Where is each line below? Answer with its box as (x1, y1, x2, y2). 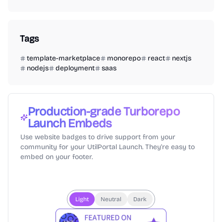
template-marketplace (27, 54, 100, 62)
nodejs (27, 64, 49, 72)
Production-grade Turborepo (27, 105, 179, 118)
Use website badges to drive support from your (20, 133, 175, 141)
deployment (55, 64, 95, 72)
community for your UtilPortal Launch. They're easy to (20, 143, 195, 151)
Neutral (101, 196, 121, 203)
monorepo (107, 54, 141, 62)
